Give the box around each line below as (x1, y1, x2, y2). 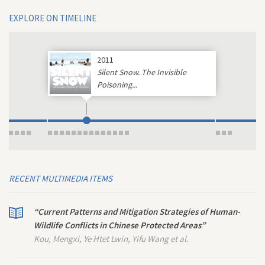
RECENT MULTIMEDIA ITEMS (9, 173, 112, 184)
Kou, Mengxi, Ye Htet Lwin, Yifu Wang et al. (34, 233, 189, 244)
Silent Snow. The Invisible (97, 67, 186, 77)
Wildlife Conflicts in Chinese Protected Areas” (34, 219, 205, 231)
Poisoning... (97, 79, 137, 90)
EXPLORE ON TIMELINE (9, 12, 96, 24)
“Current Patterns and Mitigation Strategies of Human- (34, 206, 240, 217)
